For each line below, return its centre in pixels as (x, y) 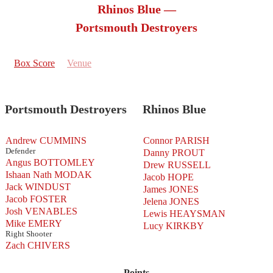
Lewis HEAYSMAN (184, 213)
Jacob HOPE (168, 177)
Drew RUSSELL (177, 165)
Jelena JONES (171, 201)
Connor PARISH (176, 140)
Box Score (34, 63)
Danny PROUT (174, 152)
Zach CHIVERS (38, 245)
